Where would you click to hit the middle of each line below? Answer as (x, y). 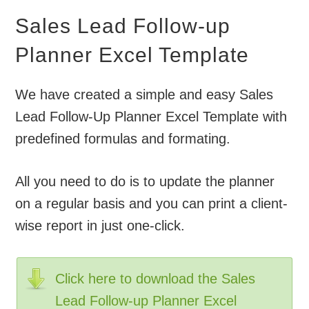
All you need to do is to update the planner (145, 181)
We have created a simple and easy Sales (144, 94)
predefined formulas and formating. (123, 138)
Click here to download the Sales (156, 278)
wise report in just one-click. (100, 225)
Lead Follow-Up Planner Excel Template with (151, 116)
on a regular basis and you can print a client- (152, 203)
